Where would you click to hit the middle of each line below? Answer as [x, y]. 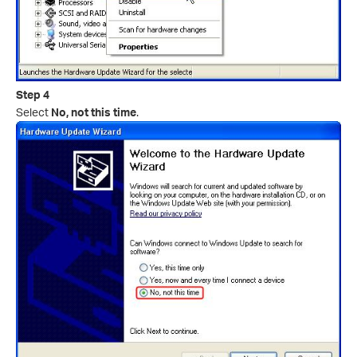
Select [33, 112]
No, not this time [94, 112]
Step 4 [33, 94]
